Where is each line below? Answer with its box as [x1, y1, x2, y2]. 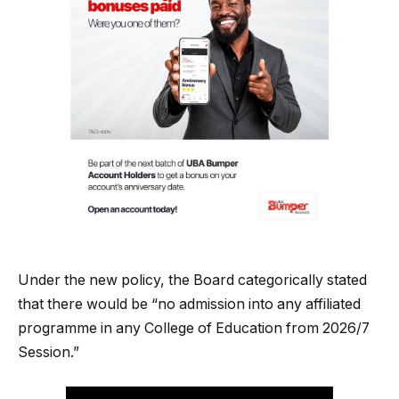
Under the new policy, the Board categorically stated [18, 272, 367, 289]
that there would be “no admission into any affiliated [18, 296, 361, 313]
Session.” [18, 344, 79, 362]
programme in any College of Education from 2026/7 [18, 320, 370, 338]
